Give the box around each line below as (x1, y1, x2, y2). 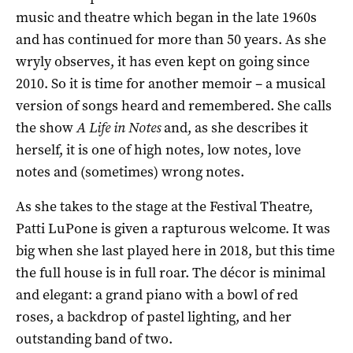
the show (16, 117, 76, 137)
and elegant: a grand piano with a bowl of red (16, 284, 298, 304)
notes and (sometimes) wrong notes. (16, 162, 244, 181)
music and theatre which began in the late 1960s (16, 7, 317, 27)
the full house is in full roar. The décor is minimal (16, 262, 325, 282)
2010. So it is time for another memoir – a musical (16, 73, 325, 93)
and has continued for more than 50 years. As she (16, 29, 326, 49)
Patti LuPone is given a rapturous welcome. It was (16, 218, 330, 238)
